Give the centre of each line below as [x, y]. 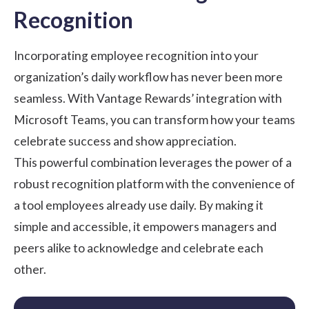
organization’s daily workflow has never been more [148, 77]
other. [30, 270]
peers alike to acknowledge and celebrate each [139, 248]
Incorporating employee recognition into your [136, 56]
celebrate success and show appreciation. [125, 141]
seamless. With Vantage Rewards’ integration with [148, 99]
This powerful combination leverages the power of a [153, 163]
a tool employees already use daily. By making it [139, 206]
